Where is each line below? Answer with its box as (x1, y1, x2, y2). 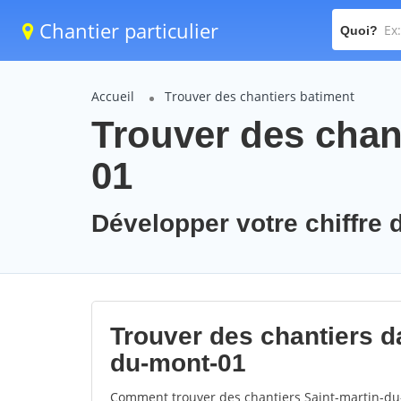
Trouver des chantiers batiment (165, 88, 354, 105)
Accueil (91, 88, 134, 105)
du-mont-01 (110, 349, 246, 377)
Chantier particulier (34, 17, 218, 44)
